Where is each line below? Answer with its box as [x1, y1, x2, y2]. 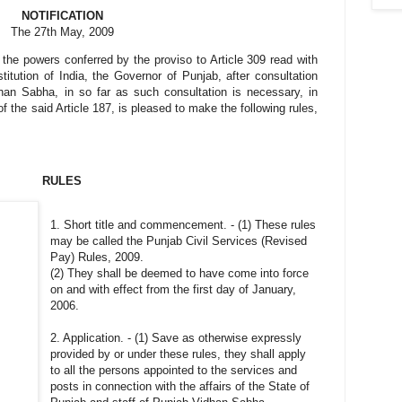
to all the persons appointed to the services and [50, 363, 298, 377]
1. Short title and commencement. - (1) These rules [50, 217, 317, 232]
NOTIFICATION [21, 9, 103, 23]
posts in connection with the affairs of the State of [50, 379, 310, 393]
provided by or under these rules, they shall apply [50, 346, 307, 361]
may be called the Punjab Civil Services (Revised [50, 233, 308, 248]
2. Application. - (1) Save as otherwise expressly [50, 330, 302, 345]
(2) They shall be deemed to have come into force [50, 266, 310, 280]
